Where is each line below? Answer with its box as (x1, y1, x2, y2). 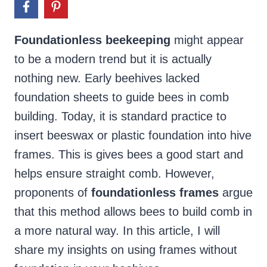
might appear (170, 33, 244, 47)
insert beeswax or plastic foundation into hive (14, 129, 252, 142)
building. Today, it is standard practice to (14, 110, 226, 123)
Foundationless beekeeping (14, 33, 170, 47)
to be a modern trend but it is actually (14, 52, 212, 66)
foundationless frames (91, 186, 219, 200)
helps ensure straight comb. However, (14, 167, 215, 181)
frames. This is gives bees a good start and (14, 148, 243, 162)
